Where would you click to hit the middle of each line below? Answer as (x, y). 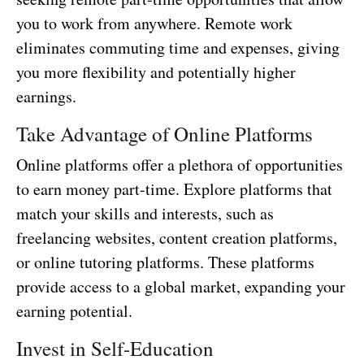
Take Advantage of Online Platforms (165, 133)
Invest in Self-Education (115, 348)
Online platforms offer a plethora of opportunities (180, 164)
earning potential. (74, 310)
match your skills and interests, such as (145, 213)
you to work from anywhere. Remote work (154, 23)
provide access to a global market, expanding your (181, 286)
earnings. (46, 96)
